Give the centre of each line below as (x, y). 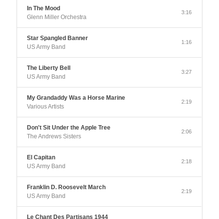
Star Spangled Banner (58, 38)
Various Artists (46, 107)
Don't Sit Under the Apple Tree (69, 128)
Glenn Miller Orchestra (57, 17)
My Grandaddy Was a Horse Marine (76, 98)
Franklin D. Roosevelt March (66, 187)
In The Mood (44, 9)
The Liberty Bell (49, 68)
